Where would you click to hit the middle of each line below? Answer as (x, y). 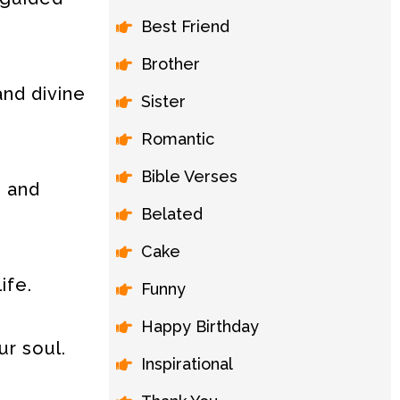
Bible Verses (189, 176)
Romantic (178, 139)
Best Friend (185, 26)
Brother (171, 64)
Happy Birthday (200, 326)
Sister (163, 101)
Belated (172, 214)
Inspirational (187, 364)
